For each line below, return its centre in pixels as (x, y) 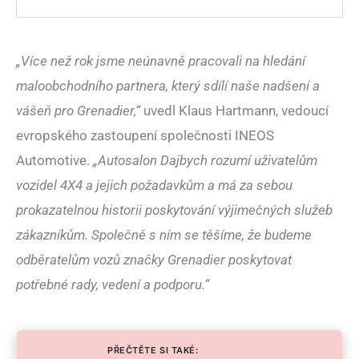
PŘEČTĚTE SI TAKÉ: (153, 351)
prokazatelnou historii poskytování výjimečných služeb (174, 210)
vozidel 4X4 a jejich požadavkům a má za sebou (154, 186)
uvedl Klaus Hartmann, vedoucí (234, 111)
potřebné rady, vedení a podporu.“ (113, 285)
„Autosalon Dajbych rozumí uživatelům (205, 161)
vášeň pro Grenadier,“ (78, 111)
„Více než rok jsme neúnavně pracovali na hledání (161, 61)
